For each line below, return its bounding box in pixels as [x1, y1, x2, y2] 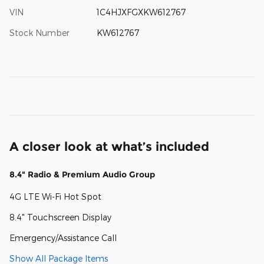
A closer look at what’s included [9, 139, 209, 154]
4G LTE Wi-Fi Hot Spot [9, 192, 101, 202]
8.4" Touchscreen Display [9, 212, 111, 223]
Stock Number [9, 28, 70, 38]
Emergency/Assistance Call [9, 233, 117, 243]
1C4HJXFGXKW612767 [96, 7, 186, 18]
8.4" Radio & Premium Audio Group [9, 169, 155, 180]
